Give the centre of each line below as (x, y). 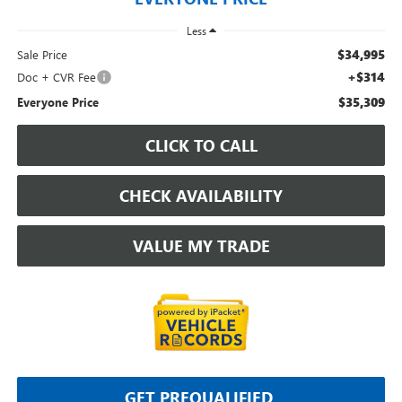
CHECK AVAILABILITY (201, 195)
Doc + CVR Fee (56, 76)
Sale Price (42, 54)
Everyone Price (57, 101)
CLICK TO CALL (201, 145)
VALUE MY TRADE (201, 245)
